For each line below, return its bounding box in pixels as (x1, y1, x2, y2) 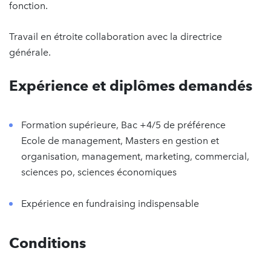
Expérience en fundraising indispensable (21, 198, 199, 209)
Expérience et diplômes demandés (9, 77, 252, 94)
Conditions (9, 234, 86, 252)
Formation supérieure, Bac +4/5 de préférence (21, 119, 226, 131)
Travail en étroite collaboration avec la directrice (9, 31, 222, 42)
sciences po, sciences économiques (21, 166, 177, 178)
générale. (9, 47, 51, 58)
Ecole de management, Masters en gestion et (21, 135, 219, 146)
